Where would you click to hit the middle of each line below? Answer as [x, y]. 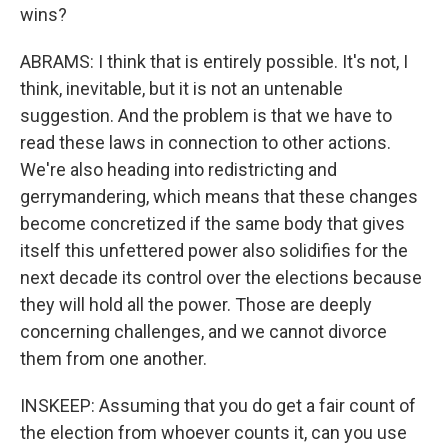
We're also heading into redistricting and [178, 169]
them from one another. [113, 358]
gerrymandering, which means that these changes [219, 196]
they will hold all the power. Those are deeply [196, 304]
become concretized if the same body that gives [212, 223]
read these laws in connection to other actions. [205, 142]
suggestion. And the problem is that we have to [206, 115]
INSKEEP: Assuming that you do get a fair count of [218, 405]
